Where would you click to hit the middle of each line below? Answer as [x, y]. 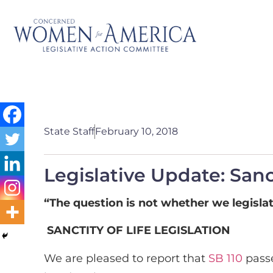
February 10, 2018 [136, 131]
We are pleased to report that [126, 258]
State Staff [69, 131]
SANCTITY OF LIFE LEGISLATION [139, 231]
